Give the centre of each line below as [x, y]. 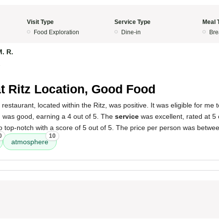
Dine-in [131, 32]
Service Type [132, 22]
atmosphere [30, 142]
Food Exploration [56, 32]
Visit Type [40, 22]
